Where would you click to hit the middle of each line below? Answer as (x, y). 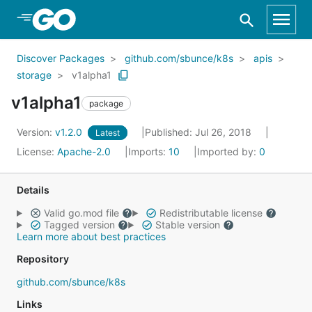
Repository (43, 259)
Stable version (187, 225)
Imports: (148, 151)
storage (34, 75)
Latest (108, 133)
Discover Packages (61, 58)
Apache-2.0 (84, 151)
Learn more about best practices (91, 236)
